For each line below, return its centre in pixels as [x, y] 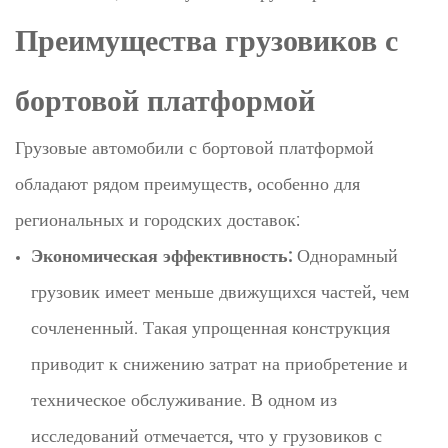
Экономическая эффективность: [161, 255]
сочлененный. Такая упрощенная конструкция [210, 327]
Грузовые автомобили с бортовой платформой [194, 147]
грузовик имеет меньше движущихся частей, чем [220, 291]
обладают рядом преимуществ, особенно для [187, 183]
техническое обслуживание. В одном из [184, 399]
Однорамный [345, 255]
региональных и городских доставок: [157, 219]
